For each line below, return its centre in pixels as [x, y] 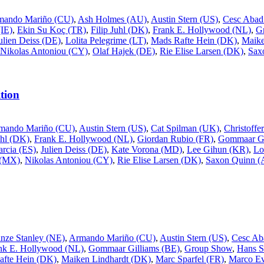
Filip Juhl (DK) [119, 29]
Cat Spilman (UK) [185, 128]
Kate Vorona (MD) [147, 150]
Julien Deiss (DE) [74, 150]
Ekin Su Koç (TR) [52, 29]
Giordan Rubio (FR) [175, 139]
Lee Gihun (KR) [218, 150]
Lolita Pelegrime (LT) [106, 40]
